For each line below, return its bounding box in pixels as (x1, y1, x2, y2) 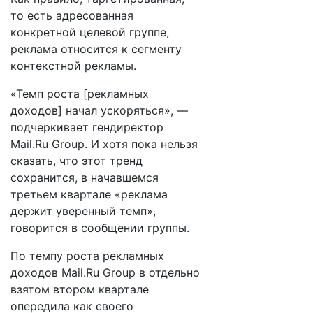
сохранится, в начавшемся (10, 170, 159, 184)
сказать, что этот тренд (10, 154, 143, 168)
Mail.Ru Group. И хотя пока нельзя (10, 137, 198, 151)
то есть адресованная (10, 8, 133, 22)
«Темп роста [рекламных (10, 87, 149, 101)
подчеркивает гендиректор (10, 120, 163, 134)
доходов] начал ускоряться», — (10, 103, 188, 117)
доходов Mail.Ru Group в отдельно (10, 265, 200, 279)
